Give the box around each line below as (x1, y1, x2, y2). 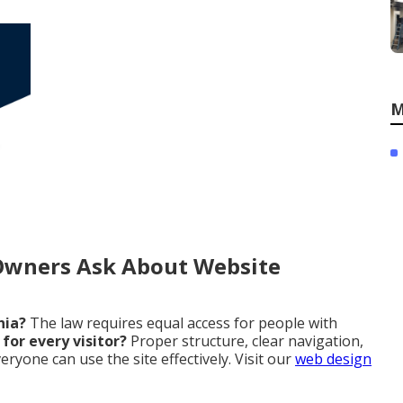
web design (295, 348, 372, 369)
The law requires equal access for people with (26, 312, 337, 333)
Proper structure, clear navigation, (127, 330, 363, 351)
